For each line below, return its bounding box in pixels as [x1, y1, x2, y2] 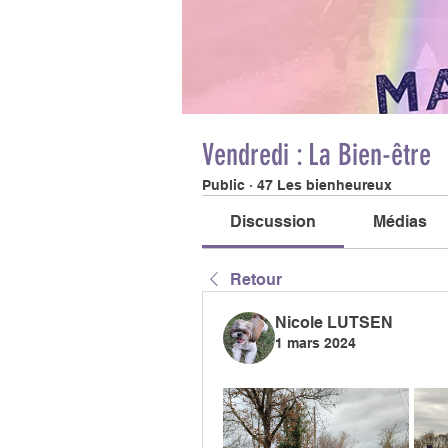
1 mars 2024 [275, 335, 356, 351]
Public [202, 177, 245, 193]
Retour [230, 270, 282, 289]
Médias [372, 212, 427, 231]
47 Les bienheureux [257, 177, 392, 193]
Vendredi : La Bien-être [202, 137, 431, 173]
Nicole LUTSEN [275, 313, 393, 332]
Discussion [230, 212, 317, 231]
